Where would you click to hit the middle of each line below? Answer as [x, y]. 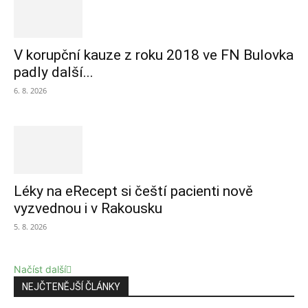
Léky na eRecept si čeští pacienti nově [133, 191]
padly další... [54, 73]
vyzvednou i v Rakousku [88, 209]
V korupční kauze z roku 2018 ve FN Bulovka [154, 55]
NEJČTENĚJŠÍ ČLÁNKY [71, 287]
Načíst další [40, 269]
